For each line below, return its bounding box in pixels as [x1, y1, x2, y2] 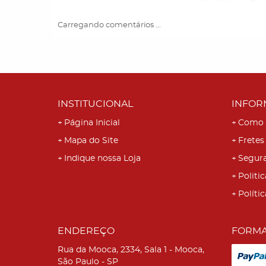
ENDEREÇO [58, 226, 115, 236]
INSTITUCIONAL [58, 99, 133, 109]
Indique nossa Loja [64, 154, 141, 163]
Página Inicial [64, 119, 120, 127]
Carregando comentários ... [58, 21, 161, 29]
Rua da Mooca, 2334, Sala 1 [58, 246, 167, 254]
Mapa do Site [64, 137, 118, 145]
